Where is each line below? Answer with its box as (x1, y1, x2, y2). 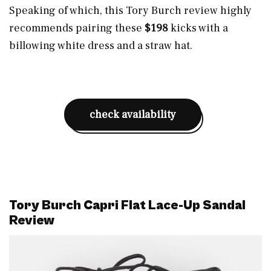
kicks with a (168, 21, 228, 35)
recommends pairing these (9, 21, 145, 35)
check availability (89, 107, 176, 122)
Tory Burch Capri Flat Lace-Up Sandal (9, 197, 246, 213)
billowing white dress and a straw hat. (9, 38, 195, 53)
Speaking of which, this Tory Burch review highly (9, 3, 252, 18)
